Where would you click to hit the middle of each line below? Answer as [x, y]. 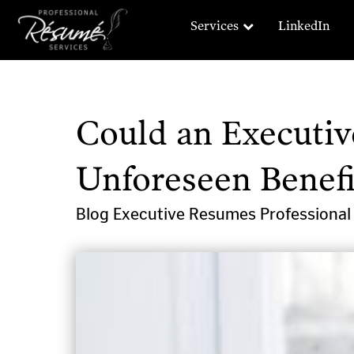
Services [215, 26]
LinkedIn [304, 26]
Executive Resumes [186, 214]
